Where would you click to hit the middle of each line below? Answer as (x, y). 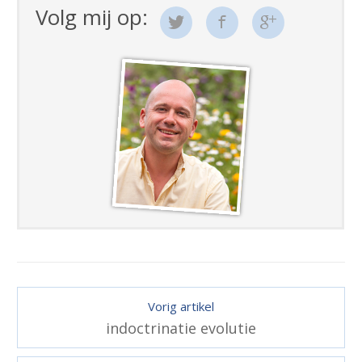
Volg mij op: (92, 17)
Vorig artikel (181, 306)
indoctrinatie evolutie (181, 328)
